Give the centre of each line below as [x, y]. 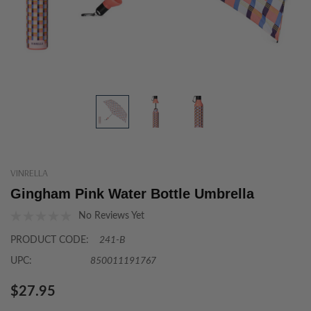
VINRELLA [29, 173]
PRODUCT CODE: [50, 240]
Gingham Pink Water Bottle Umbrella [132, 194]
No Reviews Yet [111, 216]
